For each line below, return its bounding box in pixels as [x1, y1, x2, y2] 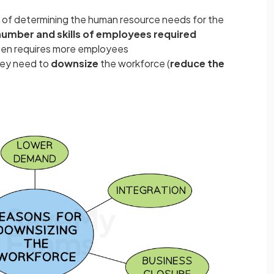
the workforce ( [98, 57, 170, 70]
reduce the [170, 57, 224, 70]
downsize [51, 57, 98, 70]
